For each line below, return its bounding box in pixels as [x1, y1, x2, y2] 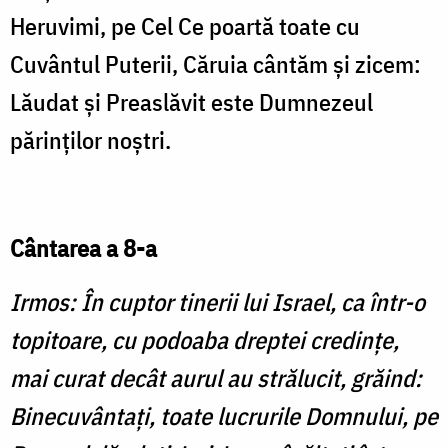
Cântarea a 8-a [10, 232, 157, 265]
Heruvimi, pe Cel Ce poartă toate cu [10, 10, 360, 43]
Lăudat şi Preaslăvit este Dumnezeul [10, 86, 373, 119]
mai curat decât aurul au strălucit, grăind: [10, 362, 422, 395]
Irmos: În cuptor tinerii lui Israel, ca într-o [10, 286, 425, 319]
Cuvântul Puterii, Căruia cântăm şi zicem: [10, 48, 421, 81]
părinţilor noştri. [10, 124, 171, 157]
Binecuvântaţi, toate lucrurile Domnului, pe [10, 400, 438, 433]
